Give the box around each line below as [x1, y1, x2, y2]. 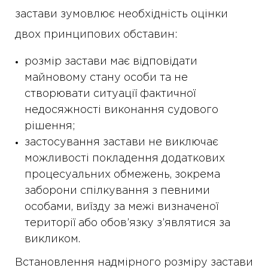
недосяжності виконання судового [25, 105, 218, 115]
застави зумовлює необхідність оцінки [15, 10, 228, 19]
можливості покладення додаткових [25, 154, 225, 163]
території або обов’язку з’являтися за [25, 218, 230, 228]
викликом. [25, 234, 80, 244]
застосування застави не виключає [25, 138, 218, 147]
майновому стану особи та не [25, 73, 188, 83]
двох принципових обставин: [15, 30, 178, 39]
